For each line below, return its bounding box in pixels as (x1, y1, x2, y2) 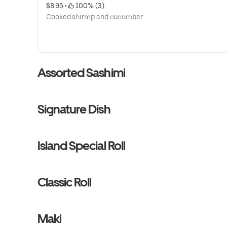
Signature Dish (37, 102, 110, 117)
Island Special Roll (37, 138, 125, 153)
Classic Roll (37, 175, 92, 190)
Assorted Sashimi (37, 65, 125, 80)
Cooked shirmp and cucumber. (46, 13, 144, 21)
